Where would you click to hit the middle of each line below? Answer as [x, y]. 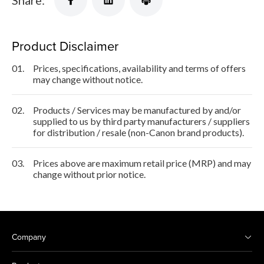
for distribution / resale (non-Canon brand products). [138, 132]
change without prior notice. [89, 174]
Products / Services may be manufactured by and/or [137, 110]
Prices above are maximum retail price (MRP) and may [142, 163]
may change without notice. [88, 79]
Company [29, 237]
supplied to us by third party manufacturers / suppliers [141, 121]
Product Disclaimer [65, 45]
